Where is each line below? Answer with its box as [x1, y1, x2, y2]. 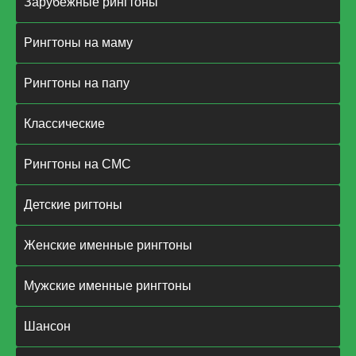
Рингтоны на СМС [24, 157, 131, 172]
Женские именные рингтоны [24, 238, 192, 253]
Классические [24, 117, 105, 131]
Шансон [24, 319, 71, 334]
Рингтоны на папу [24, 76, 130, 91]
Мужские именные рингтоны [24, 279, 192, 293]
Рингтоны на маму [24, 36, 133, 50]
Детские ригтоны [24, 198, 122, 212]
